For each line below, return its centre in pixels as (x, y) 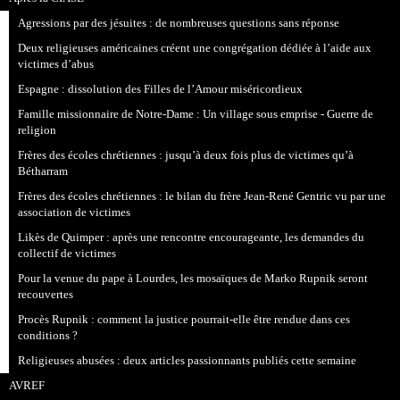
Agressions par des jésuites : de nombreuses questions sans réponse (179, 23)
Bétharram (43, 171)
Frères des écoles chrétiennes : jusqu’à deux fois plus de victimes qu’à (186, 155)
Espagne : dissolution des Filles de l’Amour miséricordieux (161, 89)
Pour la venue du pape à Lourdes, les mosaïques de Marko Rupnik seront (193, 278)
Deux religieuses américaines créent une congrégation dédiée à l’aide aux (195, 48)
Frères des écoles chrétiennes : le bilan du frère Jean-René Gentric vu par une (202, 196)
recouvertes (46, 294)
